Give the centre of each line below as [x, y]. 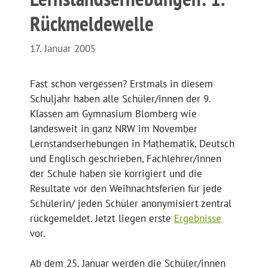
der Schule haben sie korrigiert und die [116, 173]
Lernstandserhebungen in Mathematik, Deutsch [132, 143]
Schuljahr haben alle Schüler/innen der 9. [120, 98]
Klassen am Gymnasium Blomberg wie [113, 113]
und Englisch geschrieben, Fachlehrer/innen [126, 158]
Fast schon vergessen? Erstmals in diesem [121, 83]
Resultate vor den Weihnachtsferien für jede [126, 188]
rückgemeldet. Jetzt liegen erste [102, 218]
